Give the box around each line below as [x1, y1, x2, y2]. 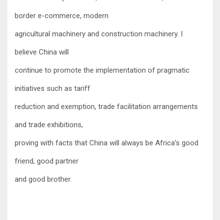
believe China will [15, 47, 69, 56]
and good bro [15, 174, 58, 184]
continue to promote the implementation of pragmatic [15, 65, 190, 75]
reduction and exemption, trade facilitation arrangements [15, 102, 198, 111]
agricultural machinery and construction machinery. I [15, 29, 183, 38]
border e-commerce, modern [15, 11, 109, 20]
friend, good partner [15, 156, 79, 165]
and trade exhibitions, [15, 120, 83, 129]
